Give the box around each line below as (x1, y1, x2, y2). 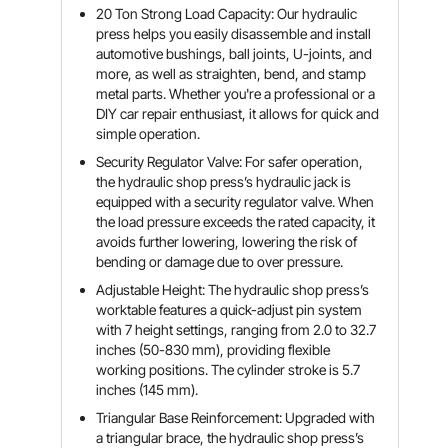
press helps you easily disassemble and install (96, 25, 372, 42)
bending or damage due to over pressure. (96, 253, 344, 270)
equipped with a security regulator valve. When (96, 193, 375, 210)
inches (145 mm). (96, 381, 199, 398)
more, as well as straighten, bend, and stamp (96, 65, 367, 82)
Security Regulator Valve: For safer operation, (96, 153, 364, 170)
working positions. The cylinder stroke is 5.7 (96, 361, 361, 378)
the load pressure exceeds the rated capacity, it (96, 213, 376, 230)
